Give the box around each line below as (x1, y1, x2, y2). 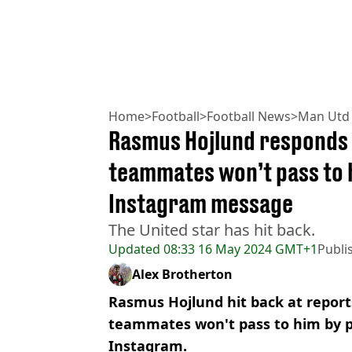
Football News (207, 107, 291, 125)
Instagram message (108, 188, 293, 218)
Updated (108, 240, 160, 258)
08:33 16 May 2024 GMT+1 (160, 240, 317, 258)
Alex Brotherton (132, 265, 233, 283)
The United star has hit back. (108, 218, 315, 240)
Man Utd (298, 107, 350, 125)
